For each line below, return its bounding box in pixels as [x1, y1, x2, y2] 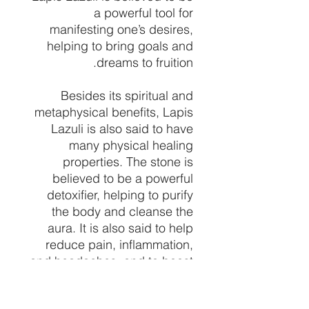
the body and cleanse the [52, 203, 193, 219]
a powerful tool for [94, 4, 193, 21]
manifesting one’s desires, [50, 21, 193, 37]
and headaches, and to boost [30, 252, 193, 269]
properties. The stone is [63, 153, 193, 170]
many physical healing [69, 137, 193, 153]
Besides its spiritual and [61, 87, 193, 103]
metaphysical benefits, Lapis [34, 103, 193, 120]
